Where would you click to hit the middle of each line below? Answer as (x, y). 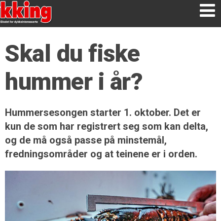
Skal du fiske (73, 54)
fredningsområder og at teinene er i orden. (101, 154)
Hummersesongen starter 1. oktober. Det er (103, 112)
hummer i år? (74, 82)
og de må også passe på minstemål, (86, 140)
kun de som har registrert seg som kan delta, (107, 126)
